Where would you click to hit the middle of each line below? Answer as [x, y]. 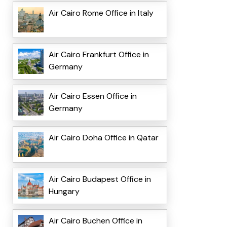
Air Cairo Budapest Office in [100, 179]
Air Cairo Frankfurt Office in [99, 55]
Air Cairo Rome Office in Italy [101, 13]
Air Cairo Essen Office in [92, 96]
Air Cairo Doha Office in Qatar [103, 138]
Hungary [64, 192]
